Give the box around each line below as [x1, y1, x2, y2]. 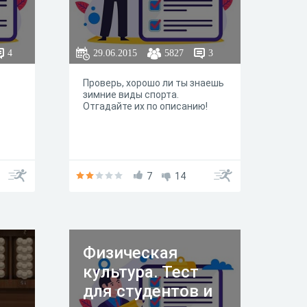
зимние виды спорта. [83, 89, 179, 100]
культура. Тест [83, 262, 199, 282]
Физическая [83, 243, 178, 262]
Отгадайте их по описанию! [83, 101, 208, 112]
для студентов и [83, 282, 212, 301]
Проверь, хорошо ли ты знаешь [83, 77, 224, 88]
